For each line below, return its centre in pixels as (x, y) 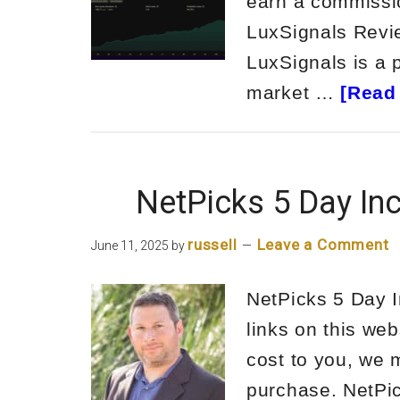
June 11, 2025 (130, 246)
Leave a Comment (323, 245)
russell (212, 245)
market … (294, 92)
